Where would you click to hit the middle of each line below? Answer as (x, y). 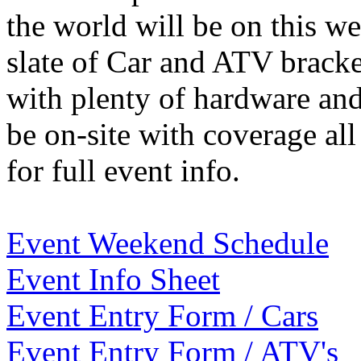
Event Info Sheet (113, 279)
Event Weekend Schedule (168, 243)
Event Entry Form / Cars (162, 315)
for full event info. (123, 170)
